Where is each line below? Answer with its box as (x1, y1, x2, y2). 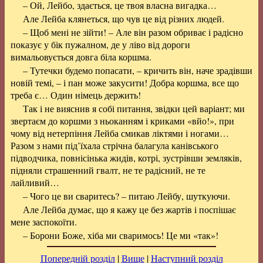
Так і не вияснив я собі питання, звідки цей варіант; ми (22, 102, 245, 114)
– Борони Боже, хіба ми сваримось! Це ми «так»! (22, 229, 218, 241)
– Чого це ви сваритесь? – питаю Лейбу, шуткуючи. (22, 190, 230, 202)
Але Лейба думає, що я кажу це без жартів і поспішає (22, 203, 236, 215)
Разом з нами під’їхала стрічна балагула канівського (11, 139, 218, 151)
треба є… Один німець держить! (11, 89, 141, 101)
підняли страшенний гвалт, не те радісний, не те (11, 164, 205, 176)
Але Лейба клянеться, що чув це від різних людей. (22, 12, 224, 25)
